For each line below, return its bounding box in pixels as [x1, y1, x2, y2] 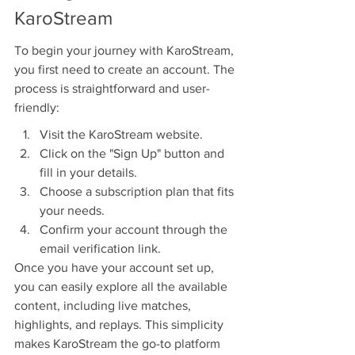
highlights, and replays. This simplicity [14, 318, 227, 332]
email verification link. [40, 242, 161, 256]
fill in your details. [40, 166, 137, 180]
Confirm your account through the [40, 223, 231, 237]
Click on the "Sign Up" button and [40, 147, 227, 161]
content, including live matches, [14, 299, 194, 313]
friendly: [14, 101, 59, 115]
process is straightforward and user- [14, 82, 210, 96]
